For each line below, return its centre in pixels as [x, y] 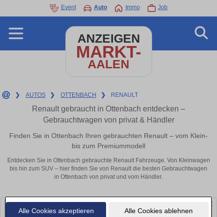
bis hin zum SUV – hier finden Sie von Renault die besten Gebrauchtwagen [108, 169]
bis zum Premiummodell [108, 146]
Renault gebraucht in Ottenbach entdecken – [108, 109]
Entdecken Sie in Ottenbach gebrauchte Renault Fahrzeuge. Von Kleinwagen [108, 161]
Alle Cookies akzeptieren [56, 210]
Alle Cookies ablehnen [158, 210]
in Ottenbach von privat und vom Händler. [108, 177]
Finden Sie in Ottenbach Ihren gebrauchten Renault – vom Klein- [108, 135]
